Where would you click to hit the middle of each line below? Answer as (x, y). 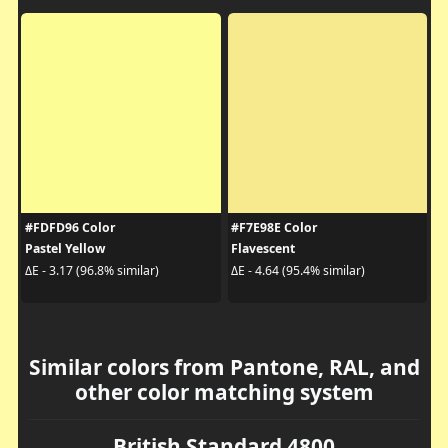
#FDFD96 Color (70, 228)
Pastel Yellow (64, 249)
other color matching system (224, 392)
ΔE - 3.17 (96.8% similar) (91, 270)
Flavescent (263, 249)
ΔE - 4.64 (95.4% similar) (298, 270)
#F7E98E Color (274, 228)
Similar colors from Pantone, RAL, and (224, 367)
